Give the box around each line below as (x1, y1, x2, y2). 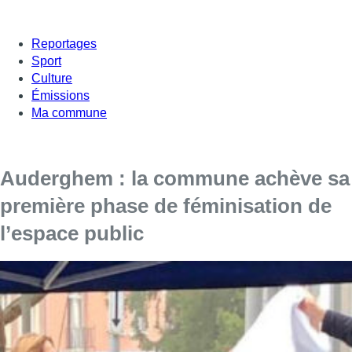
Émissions (31, 88, 90, 102)
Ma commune (31, 105, 107, 119)
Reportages (31, 36, 97, 50)
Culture (31, 71, 72, 85)
